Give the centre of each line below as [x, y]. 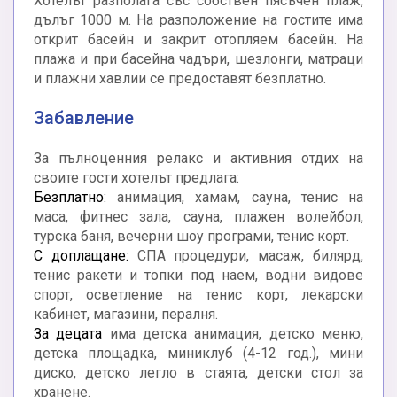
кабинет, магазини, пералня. [126, 315]
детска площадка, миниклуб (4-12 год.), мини [198, 354]
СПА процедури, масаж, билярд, [246, 256]
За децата [68, 334]
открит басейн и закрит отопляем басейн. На [198, 40]
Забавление [84, 118]
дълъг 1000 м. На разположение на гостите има [198, 20]
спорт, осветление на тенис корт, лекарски [198, 295]
